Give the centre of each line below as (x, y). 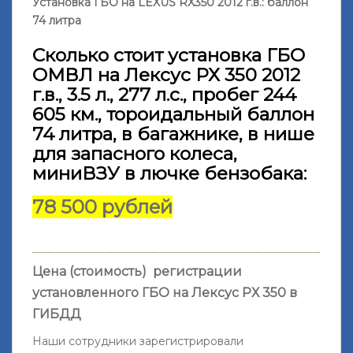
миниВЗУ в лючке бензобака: (169, 173)
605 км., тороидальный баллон (173, 114)
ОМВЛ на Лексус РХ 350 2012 (166, 74)
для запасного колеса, (135, 153)
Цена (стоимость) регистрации (137, 271)
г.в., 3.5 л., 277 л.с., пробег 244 (164, 94)
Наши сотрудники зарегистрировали (138, 341)
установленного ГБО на (112, 292)
